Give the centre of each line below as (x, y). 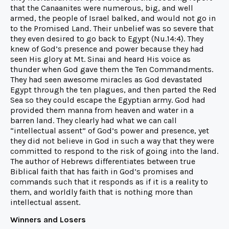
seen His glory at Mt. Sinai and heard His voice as (100, 59)
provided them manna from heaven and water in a (102, 110)
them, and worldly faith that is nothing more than (101, 192)
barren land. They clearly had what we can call (94, 121)
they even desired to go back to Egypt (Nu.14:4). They (107, 39)
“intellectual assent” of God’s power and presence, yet (110, 131)
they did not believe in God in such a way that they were (112, 141)
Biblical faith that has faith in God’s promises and (102, 172)
